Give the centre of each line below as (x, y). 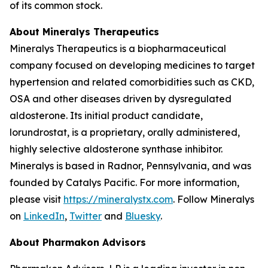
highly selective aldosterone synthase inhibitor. (116, 149)
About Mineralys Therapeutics (84, 32)
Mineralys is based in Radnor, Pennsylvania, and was (130, 166)
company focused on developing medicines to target (132, 65)
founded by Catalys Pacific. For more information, (124, 182)
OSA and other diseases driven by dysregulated (121, 99)
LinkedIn (44, 216)
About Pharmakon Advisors (78, 242)
